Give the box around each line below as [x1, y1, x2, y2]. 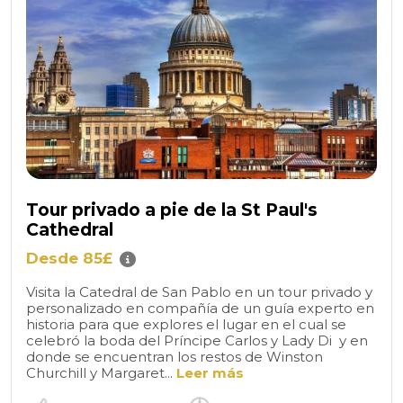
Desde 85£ [26, 249, 112, 268]
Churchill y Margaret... [26, 364, 176, 382]
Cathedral [26, 219, 113, 241]
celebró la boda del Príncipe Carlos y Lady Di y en [26, 332, 368, 350]
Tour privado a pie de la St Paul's [26, 200, 318, 221]
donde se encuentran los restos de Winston [26, 348, 323, 366]
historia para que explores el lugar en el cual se [26, 316, 346, 334]
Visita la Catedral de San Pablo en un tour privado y [26, 283, 372, 301]
